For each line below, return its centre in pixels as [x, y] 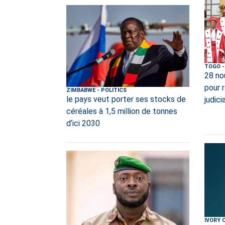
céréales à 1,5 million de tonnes [122, 111]
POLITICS [114, 90]
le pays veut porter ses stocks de [126, 99]
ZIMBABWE [81, 90]
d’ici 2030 [83, 124]
